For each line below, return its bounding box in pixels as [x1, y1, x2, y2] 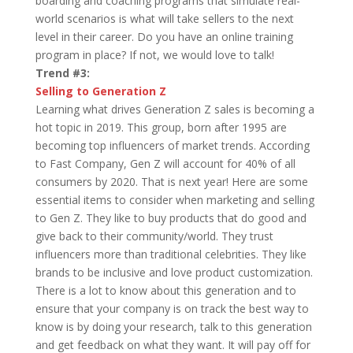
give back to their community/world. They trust [35, 229, 273, 244]
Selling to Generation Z [35, 84, 166, 99]
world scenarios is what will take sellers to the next [35, 11, 294, 27]
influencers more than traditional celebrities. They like [35, 247, 307, 262]
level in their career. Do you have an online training [35, 29, 293, 45]
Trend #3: [35, 65, 90, 81]
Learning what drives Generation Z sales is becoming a [35, 102, 314, 117]
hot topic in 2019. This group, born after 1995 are [35, 120, 287, 136]
